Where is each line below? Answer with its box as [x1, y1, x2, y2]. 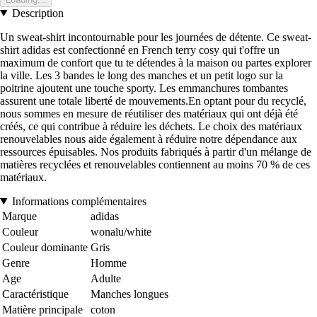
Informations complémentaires [11, 195, 146, 207]
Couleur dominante [2, 241, 88, 253]
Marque [2, 209, 37, 222]
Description [11, 6, 64, 19]
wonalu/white [91, 225, 151, 238]
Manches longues [91, 287, 168, 300]
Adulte [91, 272, 121, 284]
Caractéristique [2, 287, 69, 300]
